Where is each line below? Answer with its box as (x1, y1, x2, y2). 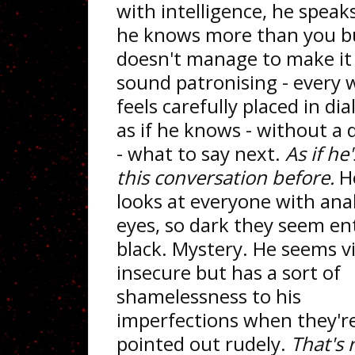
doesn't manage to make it (116, 45, 352, 71)
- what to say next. (116, 140, 285, 166)
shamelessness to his (116, 283, 301, 309)
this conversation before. (116, 164, 334, 190)
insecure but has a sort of (116, 259, 341, 285)
